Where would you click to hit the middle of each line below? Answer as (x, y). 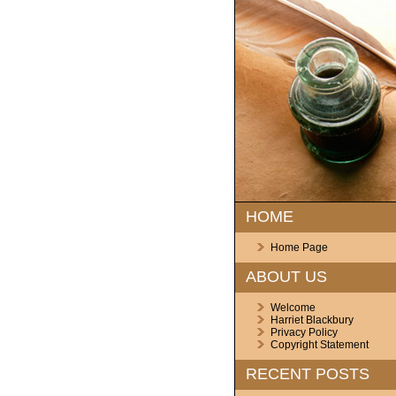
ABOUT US (286, 277)
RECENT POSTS (307, 374)
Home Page (299, 247)
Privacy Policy (304, 332)
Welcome (293, 308)
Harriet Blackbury (312, 320)
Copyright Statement (319, 345)
